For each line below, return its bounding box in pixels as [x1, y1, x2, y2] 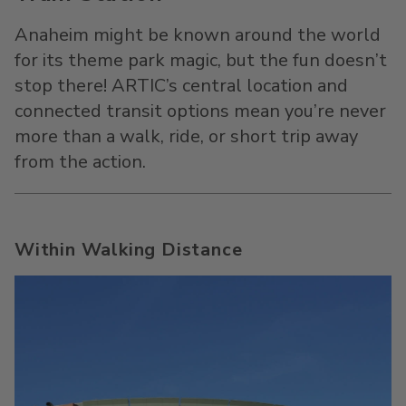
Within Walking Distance [14, 237, 243, 262]
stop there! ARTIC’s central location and [14, 73, 348, 98]
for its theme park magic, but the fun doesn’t [14, 48, 387, 72]
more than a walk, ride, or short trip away [14, 124, 358, 149]
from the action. [14, 150, 146, 174]
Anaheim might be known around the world [14, 23, 381, 47]
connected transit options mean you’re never [14, 99, 386, 123]
